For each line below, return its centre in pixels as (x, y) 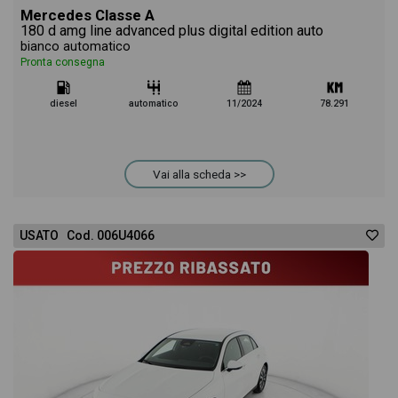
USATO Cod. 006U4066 (87, 235)
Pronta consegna (63, 62)
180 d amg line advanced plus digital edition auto (172, 31)
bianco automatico (76, 47)
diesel (63, 103)
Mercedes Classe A (88, 15)
